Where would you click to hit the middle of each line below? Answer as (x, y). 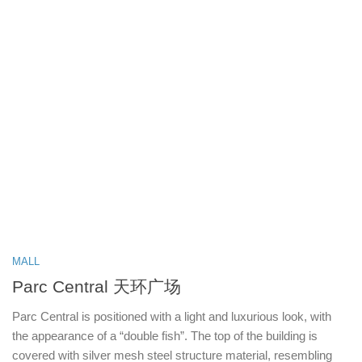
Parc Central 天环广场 (97, 286)
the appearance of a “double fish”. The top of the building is (165, 335)
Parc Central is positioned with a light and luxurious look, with (172, 316)
